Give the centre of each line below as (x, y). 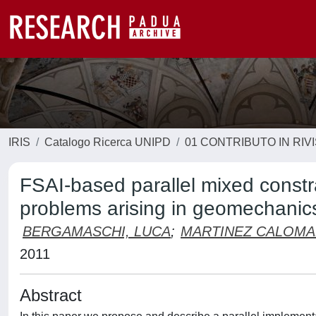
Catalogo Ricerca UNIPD (108, 142)
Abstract (51, 295)
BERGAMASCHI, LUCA (97, 231)
